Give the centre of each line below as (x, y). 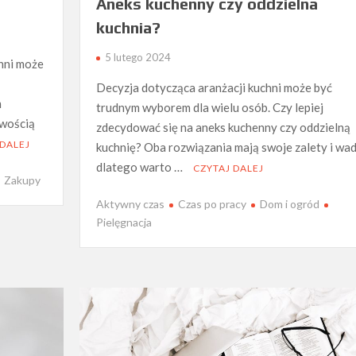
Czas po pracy (212, 204)
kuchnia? (128, 27)
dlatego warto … (140, 166)
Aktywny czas (130, 204)
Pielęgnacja (124, 222)
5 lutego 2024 (137, 57)
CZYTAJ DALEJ (228, 168)
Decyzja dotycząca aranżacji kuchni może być (214, 87)
